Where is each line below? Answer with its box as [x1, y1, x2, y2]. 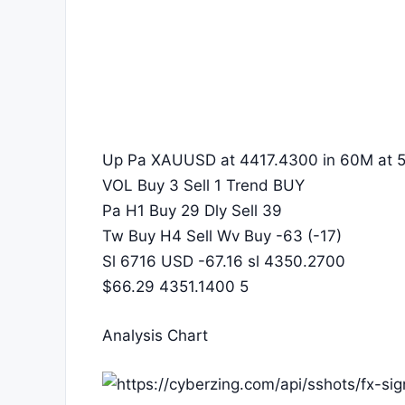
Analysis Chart [102, 326, 208, 344]
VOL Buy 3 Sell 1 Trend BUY [102, 176, 305, 194]
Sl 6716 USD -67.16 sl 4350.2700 [102, 252, 345, 270]
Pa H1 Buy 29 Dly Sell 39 [102, 202, 282, 220]
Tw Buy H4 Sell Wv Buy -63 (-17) [102, 227, 342, 245]
